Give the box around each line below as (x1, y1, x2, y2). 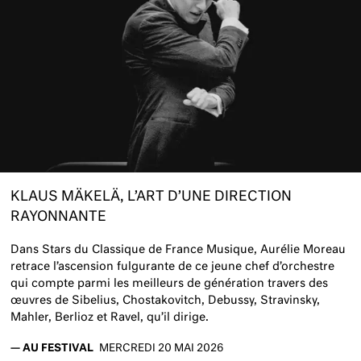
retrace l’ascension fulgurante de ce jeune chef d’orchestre (10, 261, 335, 273)
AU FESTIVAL (23, 343, 94, 355)
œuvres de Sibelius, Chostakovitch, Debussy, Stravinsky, (10, 295, 321, 307)
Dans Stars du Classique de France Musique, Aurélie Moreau (10, 244, 346, 256)
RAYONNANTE (10, 210, 107, 224)
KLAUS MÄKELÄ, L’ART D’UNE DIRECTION (10, 189, 293, 204)
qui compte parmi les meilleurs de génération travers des (10, 278, 329, 290)
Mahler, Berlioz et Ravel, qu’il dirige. (10, 312, 210, 324)
